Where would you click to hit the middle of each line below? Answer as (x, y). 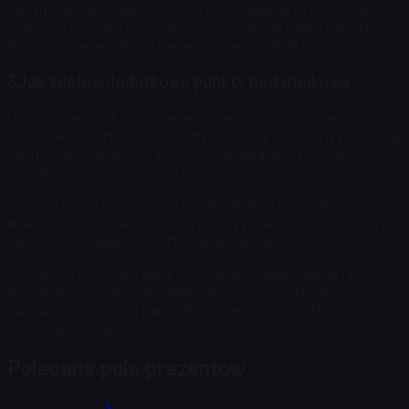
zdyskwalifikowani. (66, 328)
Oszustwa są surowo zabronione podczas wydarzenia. (172, 291)
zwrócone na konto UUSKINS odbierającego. (142, 241)
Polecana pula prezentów (126, 368)
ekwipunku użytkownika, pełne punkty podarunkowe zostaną (193, 223)
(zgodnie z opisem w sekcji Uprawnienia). (133, 173)
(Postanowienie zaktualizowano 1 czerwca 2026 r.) (160, 45)
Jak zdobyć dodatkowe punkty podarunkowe (184, 81)
